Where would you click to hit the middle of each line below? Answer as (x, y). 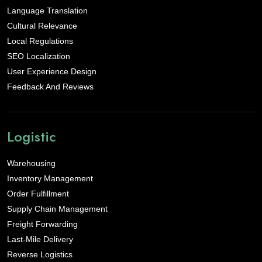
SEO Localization (39, 56)
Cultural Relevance (42, 26)
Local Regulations (40, 41)
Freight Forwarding (42, 224)
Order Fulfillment (38, 194)
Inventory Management (50, 179)
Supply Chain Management (57, 209)
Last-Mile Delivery (40, 239)
